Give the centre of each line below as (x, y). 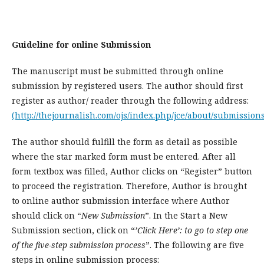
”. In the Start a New (186, 215)
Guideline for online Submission (81, 44)
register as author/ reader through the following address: (131, 100)
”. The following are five (195, 245)
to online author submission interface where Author (121, 201)
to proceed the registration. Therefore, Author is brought (129, 186)
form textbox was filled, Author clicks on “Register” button (132, 171)
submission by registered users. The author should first (127, 86)
